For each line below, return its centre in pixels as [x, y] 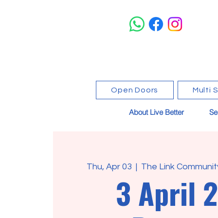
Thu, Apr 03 [109, 166]
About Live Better [156, 112]
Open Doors [135, 90]
